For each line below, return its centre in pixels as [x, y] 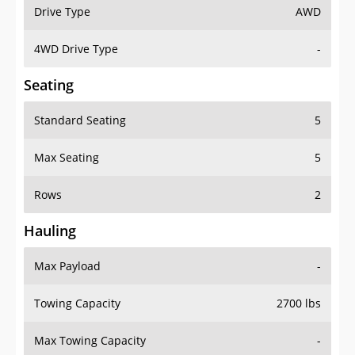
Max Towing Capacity [90, 341]
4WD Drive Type [76, 49]
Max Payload [67, 266]
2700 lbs [299, 303]
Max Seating [67, 158]
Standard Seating [80, 120]
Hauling [50, 231]
